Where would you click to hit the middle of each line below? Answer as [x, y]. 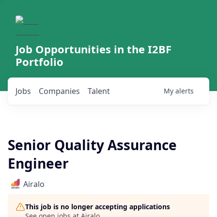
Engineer [38, 163]
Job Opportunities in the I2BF [93, 49]
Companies [59, 91]
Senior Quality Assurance [92, 145]
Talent [99, 91]
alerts [185, 91]
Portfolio [39, 62]
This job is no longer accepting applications [98, 207]
